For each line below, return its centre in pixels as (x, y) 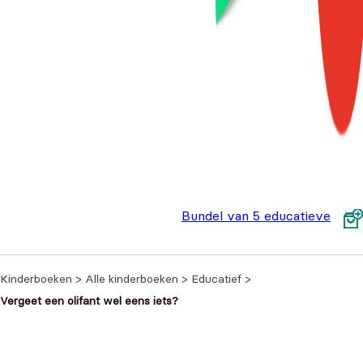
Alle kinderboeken (132, 279)
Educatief (216, 279)
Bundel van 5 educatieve (256, 216)
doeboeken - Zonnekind (252, 236)
